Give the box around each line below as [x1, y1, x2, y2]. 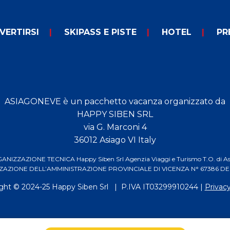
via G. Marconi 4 [83, 122, 147, 132]
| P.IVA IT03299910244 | [108, 182, 205, 192]
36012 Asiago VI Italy [74, 135, 156, 145]
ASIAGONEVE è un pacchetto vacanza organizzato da [5, 97, 225, 107]
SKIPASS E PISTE [64, 27, 137, 37]
